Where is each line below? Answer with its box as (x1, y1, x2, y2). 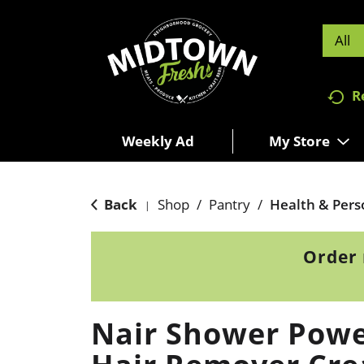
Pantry (209, 194, 250, 214)
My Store (268, 131, 330, 150)
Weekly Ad (121, 131, 194, 150)
